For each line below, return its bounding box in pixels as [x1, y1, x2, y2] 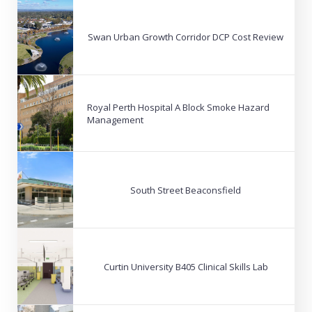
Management [87, 113, 143, 126]
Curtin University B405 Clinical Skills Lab [103, 260, 268, 273]
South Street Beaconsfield [130, 183, 241, 196]
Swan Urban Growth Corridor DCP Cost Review [88, 30, 283, 43]
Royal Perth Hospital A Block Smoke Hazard [87, 100, 270, 114]
